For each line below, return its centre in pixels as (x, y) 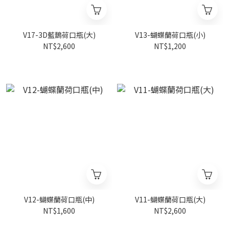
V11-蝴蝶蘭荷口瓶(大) (170, 199)
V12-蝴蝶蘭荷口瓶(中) (59, 199)
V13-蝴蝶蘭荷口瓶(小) (170, 35)
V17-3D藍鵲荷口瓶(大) (59, 35)
